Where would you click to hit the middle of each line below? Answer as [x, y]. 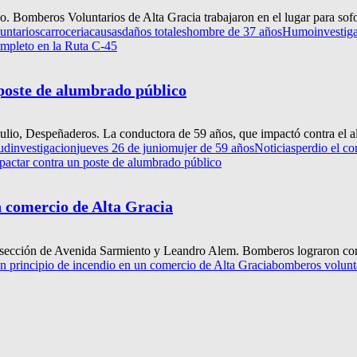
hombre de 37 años [234, 32]
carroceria [65, 32]
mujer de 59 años [211, 148]
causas [106, 32]
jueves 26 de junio [122, 148]
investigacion [43, 148]
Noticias [275, 148]
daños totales [154, 32]
